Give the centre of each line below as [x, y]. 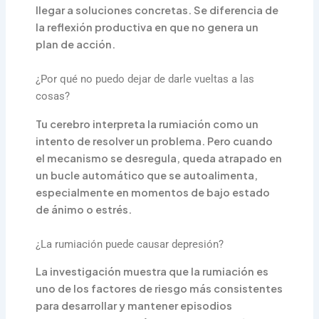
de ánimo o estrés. [84, 209]
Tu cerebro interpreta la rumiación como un [147, 124]
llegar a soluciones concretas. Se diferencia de [157, 10]
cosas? [53, 96]
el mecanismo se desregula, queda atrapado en [159, 158]
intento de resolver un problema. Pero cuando [155, 141]
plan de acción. [76, 44]
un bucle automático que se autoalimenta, [147, 175]
